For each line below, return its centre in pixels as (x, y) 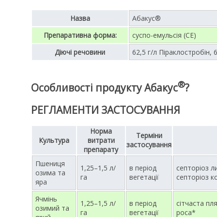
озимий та (52, 208)
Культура (54, 140)
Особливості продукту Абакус (104, 88)
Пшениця (50, 163)
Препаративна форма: (80, 35)
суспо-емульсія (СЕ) (164, 35)
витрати (101, 140)
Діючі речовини (80, 52)
